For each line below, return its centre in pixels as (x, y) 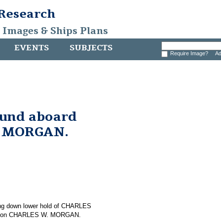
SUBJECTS (91, 48)
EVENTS (32, 48)
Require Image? (190, 53)
